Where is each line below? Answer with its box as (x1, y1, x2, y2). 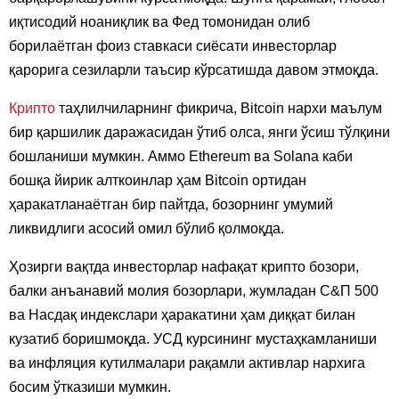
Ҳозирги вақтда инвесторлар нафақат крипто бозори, (9, 259, 359, 275)
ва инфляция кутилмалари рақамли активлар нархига (9, 355, 365, 371)
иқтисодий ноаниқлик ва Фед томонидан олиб (9, 14, 310, 30)
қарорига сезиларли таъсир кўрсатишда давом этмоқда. (9, 62, 379, 78)
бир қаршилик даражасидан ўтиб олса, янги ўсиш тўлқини (9, 125, 390, 141)
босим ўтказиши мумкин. (9, 379, 171, 395)
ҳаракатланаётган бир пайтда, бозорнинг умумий (9, 197, 333, 213)
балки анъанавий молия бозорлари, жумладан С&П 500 (9, 283, 379, 299)
